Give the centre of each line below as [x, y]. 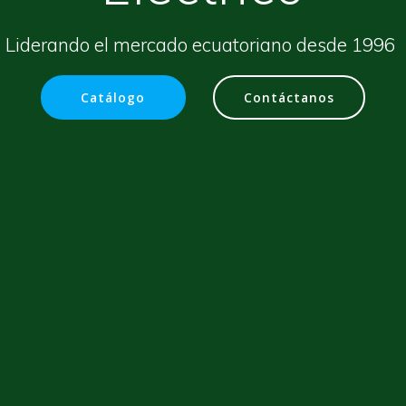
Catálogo [113, 97]
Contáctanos [289, 97]
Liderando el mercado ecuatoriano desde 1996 [203, 44]
